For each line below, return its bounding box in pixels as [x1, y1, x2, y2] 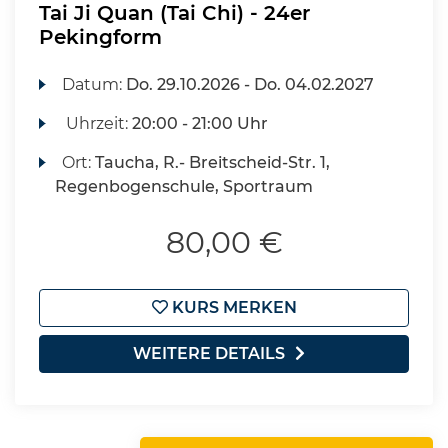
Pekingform [39, 25, 162, 49]
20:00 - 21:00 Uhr [132, 114, 269, 133]
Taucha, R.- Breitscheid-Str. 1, [95, 153, 331, 172]
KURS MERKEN [167, 298, 297, 317]
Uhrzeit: [62, 114, 133, 133]
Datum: [62, 75, 127, 94]
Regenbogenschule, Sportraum [55, 177, 313, 196]
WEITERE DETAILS [133, 344, 285, 363]
